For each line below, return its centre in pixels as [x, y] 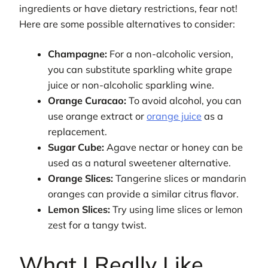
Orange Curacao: [87, 101]
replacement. [78, 132]
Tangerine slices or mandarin [180, 179]
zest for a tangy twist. [98, 225]
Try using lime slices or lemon [177, 210]
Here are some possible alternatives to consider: [127, 24]
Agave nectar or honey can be [174, 147]
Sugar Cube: [76, 147]
